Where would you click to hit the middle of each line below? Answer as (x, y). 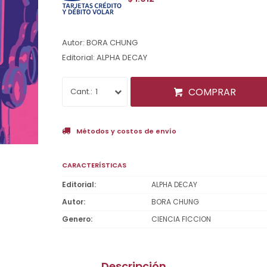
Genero (76, 219)
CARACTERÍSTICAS (94, 165)
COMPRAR (212, 92)
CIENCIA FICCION (181, 219)
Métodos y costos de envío (126, 131)
